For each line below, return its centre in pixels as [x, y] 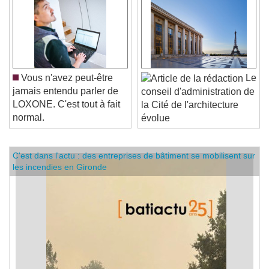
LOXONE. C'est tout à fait [66, 113]
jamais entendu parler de [65, 100]
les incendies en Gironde [60, 176]
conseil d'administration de [198, 100]
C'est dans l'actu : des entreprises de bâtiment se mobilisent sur [134, 164]
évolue [156, 127]
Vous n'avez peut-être [66, 86]
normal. [29, 126]
